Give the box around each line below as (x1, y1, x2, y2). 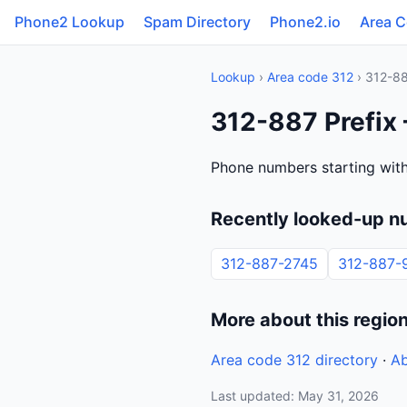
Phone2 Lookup (15, 13, 124, 31)
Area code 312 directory (211, 351, 378, 369)
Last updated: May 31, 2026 (211, 388, 379, 403)
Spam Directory (144, 13, 251, 31)
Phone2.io (270, 13, 341, 31)
